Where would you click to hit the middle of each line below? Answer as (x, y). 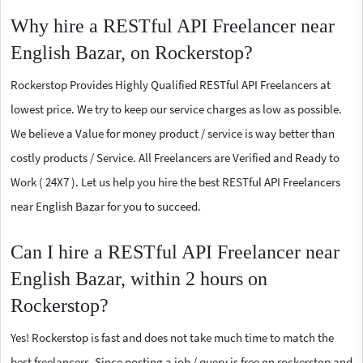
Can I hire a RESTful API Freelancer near (175, 252)
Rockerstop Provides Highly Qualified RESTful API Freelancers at (171, 84)
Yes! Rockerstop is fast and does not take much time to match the (172, 337)
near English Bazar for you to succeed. (106, 206)
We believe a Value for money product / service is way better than (173, 133)
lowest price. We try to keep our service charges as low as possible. (176, 109)
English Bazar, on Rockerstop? (132, 52)
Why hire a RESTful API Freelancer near (173, 26)
